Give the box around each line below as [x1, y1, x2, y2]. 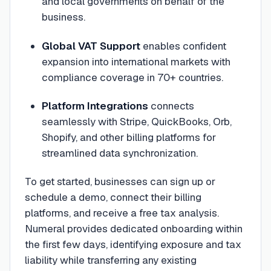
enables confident [140, 39, 226, 53]
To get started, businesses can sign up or [25, 175, 215, 188]
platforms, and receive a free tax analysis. [25, 206, 219, 220]
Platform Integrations [41, 99, 148, 113]
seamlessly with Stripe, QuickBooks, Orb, [41, 114, 232, 128]
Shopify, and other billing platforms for [41, 130, 216, 144]
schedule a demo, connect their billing [25, 191, 201, 204]
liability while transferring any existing [25, 253, 197, 267]
